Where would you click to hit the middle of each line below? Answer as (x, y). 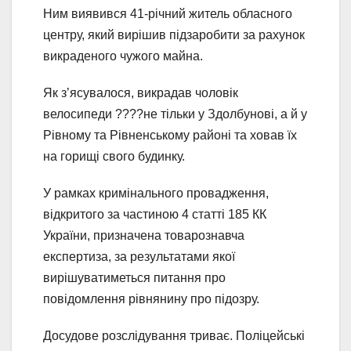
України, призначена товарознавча (144, 236)
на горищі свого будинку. (114, 157)
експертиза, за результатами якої (139, 257)
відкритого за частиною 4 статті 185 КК (155, 215)
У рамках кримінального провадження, (156, 194)
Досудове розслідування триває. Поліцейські (174, 336)
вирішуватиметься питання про (134, 278)
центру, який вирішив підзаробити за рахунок (174, 35)
